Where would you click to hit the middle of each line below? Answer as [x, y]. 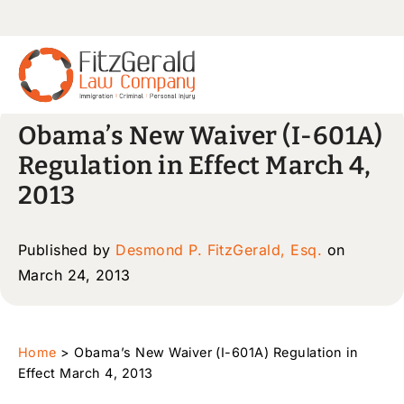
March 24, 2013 [74, 275]
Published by [67, 250]
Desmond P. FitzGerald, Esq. [219, 250]
